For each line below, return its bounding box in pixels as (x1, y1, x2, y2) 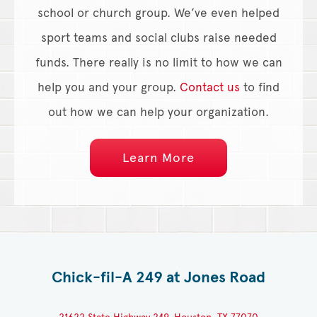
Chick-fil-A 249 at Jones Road (52, 267, 265, 287)
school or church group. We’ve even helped (38, 5, 279, 21)
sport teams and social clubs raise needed (40, 30, 277, 45)
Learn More (122, 149, 195, 166)
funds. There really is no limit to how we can (35, 54, 282, 70)
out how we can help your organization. (48, 104, 269, 120)
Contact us (180, 79, 240, 95)
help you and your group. (38, 79, 180, 95)
